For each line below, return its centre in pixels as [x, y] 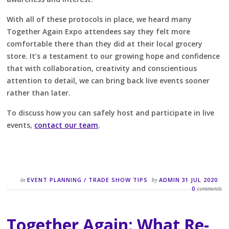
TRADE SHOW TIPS [118, 179]
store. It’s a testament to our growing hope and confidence [113, 56]
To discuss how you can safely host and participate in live [111, 112]
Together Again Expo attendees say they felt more [99, 31]
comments [210, 188]
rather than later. [39, 93]
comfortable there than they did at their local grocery [105, 43]
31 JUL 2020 [200, 179]
